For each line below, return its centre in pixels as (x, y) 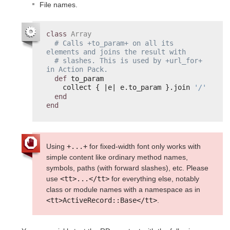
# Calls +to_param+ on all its (114, 43)
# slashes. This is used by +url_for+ (128, 61)
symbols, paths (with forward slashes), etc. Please (127, 168)
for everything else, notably (154, 179)
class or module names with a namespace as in (123, 190)
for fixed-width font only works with (144, 147)
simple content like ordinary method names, (117, 157)
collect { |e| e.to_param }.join (128, 88)
